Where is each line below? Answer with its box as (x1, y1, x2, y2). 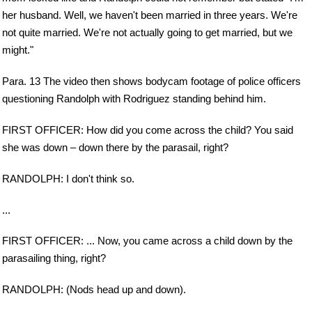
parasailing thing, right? (2, 252, 106, 265)
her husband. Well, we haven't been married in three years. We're (2, 8, 297, 21)
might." (2, 43, 33, 56)
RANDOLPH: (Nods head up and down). (2, 283, 186, 296)
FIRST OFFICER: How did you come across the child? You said (2, 123, 293, 136)
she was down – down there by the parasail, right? (2, 141, 228, 153)
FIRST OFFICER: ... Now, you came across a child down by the (2, 235, 292, 247)
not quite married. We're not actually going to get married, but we (2, 26, 292, 38)
